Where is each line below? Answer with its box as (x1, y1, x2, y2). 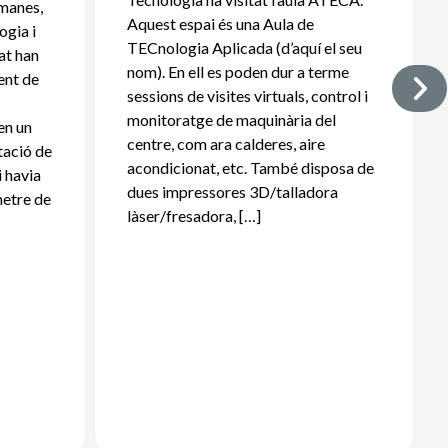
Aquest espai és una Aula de (127, 13, 315, 33)
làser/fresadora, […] (127, 205, 262, 225)
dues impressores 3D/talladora (127, 181, 339, 201)
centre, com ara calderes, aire (127, 133, 326, 153)
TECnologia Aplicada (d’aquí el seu (127, 37, 363, 57)
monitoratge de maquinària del (127, 109, 337, 129)
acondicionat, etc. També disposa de (127, 157, 375, 177)
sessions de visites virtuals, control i (127, 85, 369, 105)
